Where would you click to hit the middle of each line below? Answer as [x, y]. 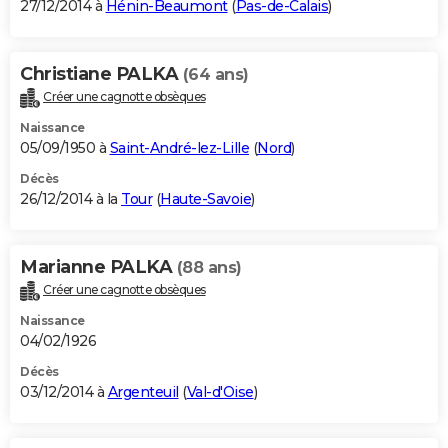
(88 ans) [209, 268]
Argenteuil [143, 392]
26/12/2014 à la [70, 199]
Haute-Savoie [205, 199]
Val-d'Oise [220, 392]
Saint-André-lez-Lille [179, 148]
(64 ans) [215, 75]
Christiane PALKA [101, 74]
